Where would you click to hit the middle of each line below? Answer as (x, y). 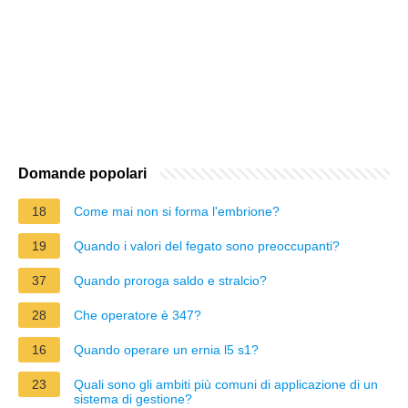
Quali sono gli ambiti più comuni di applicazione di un (226, 384)
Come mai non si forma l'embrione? (177, 211)
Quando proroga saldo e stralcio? (170, 280)
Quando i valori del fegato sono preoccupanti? (207, 245)
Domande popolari (82, 173)
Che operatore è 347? (138, 315)
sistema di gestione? (133, 398)
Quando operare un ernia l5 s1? (166, 349)
